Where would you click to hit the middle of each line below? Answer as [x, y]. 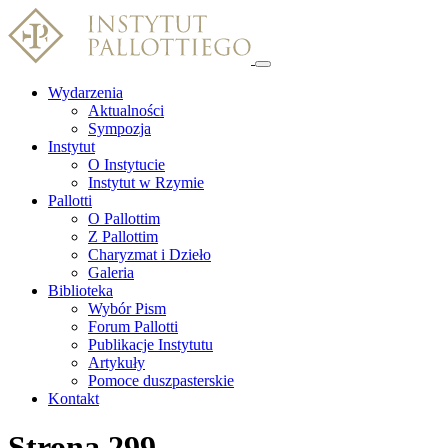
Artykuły [116, 362]
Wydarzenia [85, 92]
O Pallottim [124, 218]
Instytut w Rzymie [146, 182]
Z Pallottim [123, 236]
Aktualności [126, 110]
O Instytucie [126, 164]
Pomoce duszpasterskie [161, 380]
